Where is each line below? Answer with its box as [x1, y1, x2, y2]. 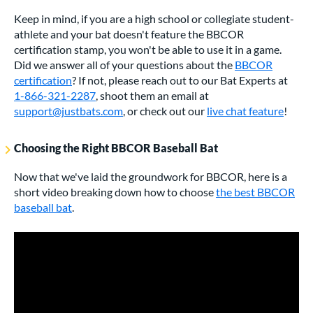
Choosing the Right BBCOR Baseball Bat [14, 140, 218, 154]
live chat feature [207, 103, 284, 117]
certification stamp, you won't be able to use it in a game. [14, 42, 282, 56]
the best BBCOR [216, 184, 295, 198]
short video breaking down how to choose [14, 184, 216, 198]
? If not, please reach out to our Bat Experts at [72, 73, 288, 87]
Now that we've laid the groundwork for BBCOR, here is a [14, 169, 287, 183]
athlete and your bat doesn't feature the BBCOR [14, 27, 244, 41]
